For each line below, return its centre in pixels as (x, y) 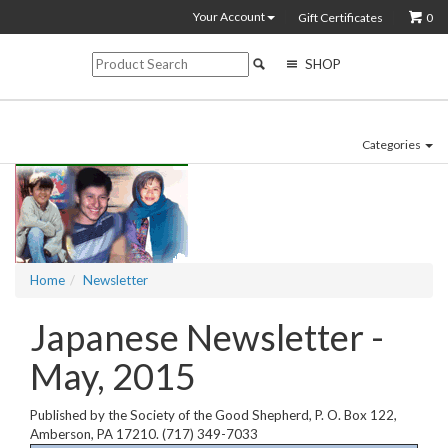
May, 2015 (113, 375)
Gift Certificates (340, 17)
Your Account (230, 16)
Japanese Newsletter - (207, 336)
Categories (392, 144)
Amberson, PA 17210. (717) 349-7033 (144, 433)
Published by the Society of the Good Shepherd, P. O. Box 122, (213, 414)
